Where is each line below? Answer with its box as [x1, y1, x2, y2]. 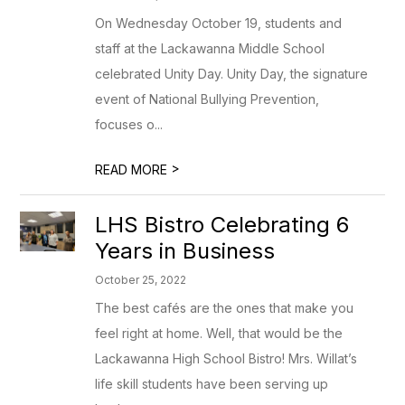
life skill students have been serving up [95, 376, 329, 391]
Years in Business [95, 238, 276, 264]
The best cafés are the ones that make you [95, 300, 354, 316]
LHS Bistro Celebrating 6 [95, 212, 350, 238]
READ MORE [95, 162, 172, 177]
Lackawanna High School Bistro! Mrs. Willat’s [95, 351, 358, 366]
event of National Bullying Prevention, [95, 91, 320, 107]
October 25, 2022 [95, 273, 187, 287]
